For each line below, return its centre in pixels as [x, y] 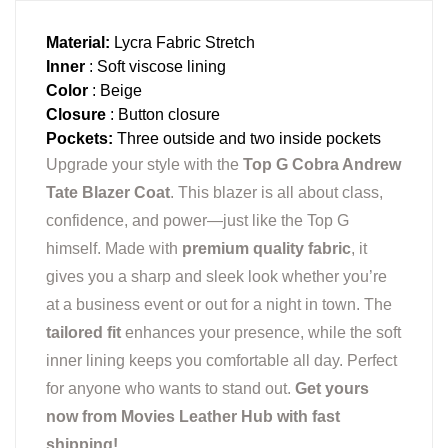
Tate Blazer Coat [108, 193]
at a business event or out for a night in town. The [219, 305]
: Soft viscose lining [155, 67]
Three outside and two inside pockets [247, 139]
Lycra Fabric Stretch [182, 43]
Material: [78, 43]
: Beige [115, 91]
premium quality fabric [266, 249]
